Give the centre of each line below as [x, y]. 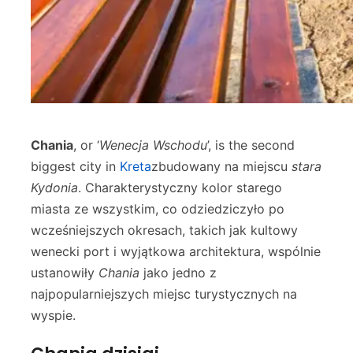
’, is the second [251, 145]
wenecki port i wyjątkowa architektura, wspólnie [176, 251]
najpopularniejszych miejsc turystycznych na [164, 294]
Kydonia [54, 188]
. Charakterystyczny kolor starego [180, 188]
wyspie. [53, 315]
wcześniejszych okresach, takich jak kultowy [164, 230]
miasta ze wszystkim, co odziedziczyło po [158, 209]
